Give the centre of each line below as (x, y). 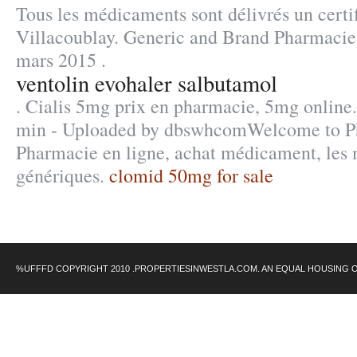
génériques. (63, 175)
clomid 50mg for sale (191, 175)
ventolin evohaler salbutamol (147, 83)
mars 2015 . (61, 60)
